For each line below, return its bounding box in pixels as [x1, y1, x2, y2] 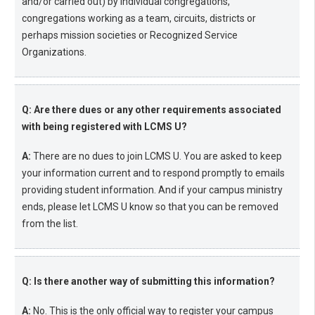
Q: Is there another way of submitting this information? [22, 276, 275, 288]
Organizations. [22, 46, 86, 58]
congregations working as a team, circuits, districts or [22, 13, 256, 25]
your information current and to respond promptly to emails [22, 167, 285, 179]
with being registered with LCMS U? [22, 121, 187, 133]
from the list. [22, 218, 78, 230]
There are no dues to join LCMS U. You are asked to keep [31, 150, 282, 162]
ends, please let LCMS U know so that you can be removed [22, 201, 278, 213]
